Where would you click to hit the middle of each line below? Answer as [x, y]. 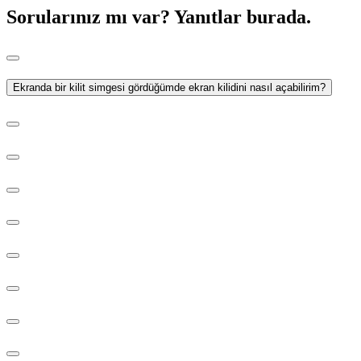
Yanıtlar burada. [243, 17]
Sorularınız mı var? [88, 17]
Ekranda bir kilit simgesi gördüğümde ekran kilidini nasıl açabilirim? [169, 87]
